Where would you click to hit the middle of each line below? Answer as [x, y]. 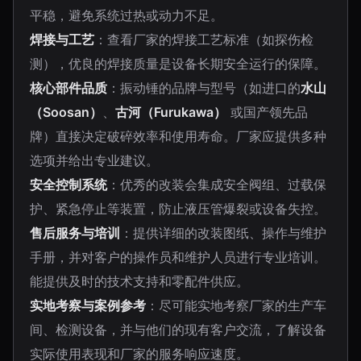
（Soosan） [66, 112]
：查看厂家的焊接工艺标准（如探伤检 [204, 39]
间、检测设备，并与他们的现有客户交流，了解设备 [178, 330]
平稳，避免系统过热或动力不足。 [127, 15]
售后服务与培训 [75, 233]
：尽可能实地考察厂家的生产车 [236, 305]
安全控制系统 [68, 185]
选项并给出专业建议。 [94, 160]
